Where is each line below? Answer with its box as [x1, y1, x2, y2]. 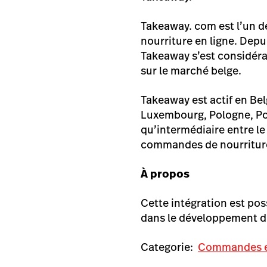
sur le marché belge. [141, 63, 241, 79]
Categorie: [141, 240, 193, 255]
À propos [141, 166, 192, 182]
